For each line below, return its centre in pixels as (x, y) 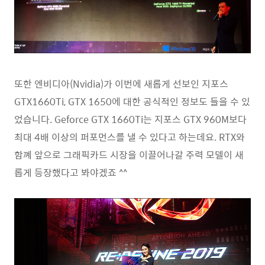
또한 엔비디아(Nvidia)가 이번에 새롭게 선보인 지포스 (121, 84)
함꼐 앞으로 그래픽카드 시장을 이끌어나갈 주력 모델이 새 (129, 155)
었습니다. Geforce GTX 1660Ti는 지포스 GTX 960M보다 (130, 119)
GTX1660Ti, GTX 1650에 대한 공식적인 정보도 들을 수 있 (132, 101)
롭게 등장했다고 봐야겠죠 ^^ (71, 172)
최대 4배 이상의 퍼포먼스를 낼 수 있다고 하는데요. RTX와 (130, 137)
